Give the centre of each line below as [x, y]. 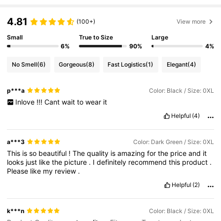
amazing [132, 153]
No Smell [24, 65]
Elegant [177, 65]
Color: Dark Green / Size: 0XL [173, 142]
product [196, 162]
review [67, 171]
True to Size [96, 37]
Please [19, 171]
